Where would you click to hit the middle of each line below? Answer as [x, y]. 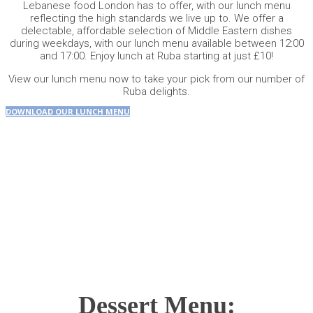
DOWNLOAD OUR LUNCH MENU [68, 112]
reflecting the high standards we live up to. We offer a [156, 19]
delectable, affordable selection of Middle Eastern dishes [156, 31]
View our [30, 79]
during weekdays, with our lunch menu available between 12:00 [156, 44]
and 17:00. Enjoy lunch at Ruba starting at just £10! [156, 56]
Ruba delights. [156, 92]
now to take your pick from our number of [205, 79]
